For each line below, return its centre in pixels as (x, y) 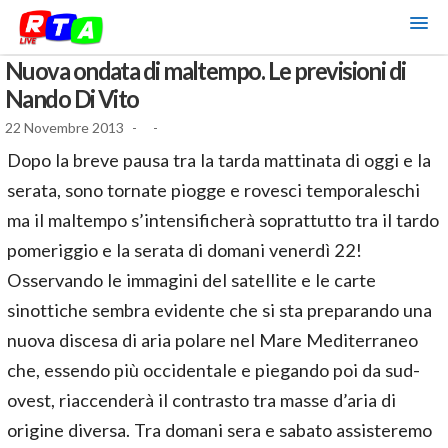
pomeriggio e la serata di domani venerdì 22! (184, 250)
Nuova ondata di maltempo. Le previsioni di (205, 71)
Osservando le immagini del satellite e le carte (191, 280)
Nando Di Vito (72, 99)
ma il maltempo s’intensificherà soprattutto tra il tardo (223, 220)
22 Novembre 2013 (64, 127)
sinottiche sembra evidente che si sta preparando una (219, 310)
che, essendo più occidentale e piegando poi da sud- (213, 370)
